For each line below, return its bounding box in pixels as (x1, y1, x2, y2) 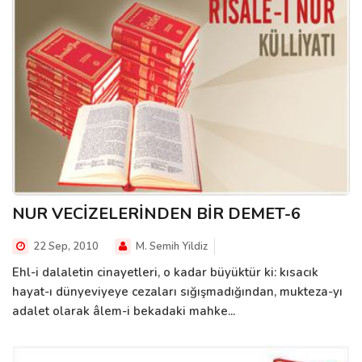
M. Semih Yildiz (133, 238, 208, 254)
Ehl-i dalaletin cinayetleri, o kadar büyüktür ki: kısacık (12, 263, 318, 280)
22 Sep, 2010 (31, 238, 99, 254)
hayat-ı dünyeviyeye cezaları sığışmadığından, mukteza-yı (12, 283, 343, 300)
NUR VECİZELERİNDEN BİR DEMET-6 (12, 202, 301, 225)
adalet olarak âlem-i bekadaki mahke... (12, 302, 235, 319)
